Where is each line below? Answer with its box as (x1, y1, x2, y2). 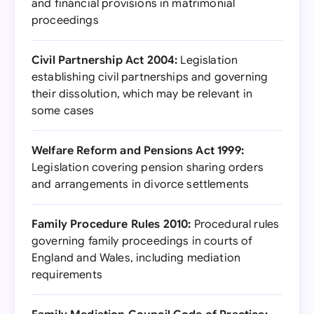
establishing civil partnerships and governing (32, 70, 268, 84)
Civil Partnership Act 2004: (32, 53, 178, 67)
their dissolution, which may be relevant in (32, 87, 252, 101)
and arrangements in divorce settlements (32, 177, 250, 191)
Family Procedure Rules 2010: (32, 217, 191, 231)
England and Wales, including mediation (32, 251, 241, 265)
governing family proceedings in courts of (32, 234, 253, 248)
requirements (32, 268, 102, 282)
